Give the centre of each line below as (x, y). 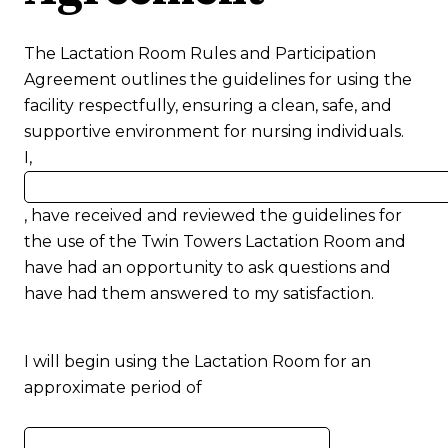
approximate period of (113, 388)
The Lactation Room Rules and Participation (200, 54)
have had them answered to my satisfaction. (199, 294)
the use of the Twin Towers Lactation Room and (215, 242)
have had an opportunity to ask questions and (207, 268)
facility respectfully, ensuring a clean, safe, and (208, 106)
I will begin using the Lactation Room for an (197, 362)
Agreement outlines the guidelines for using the (218, 80)
